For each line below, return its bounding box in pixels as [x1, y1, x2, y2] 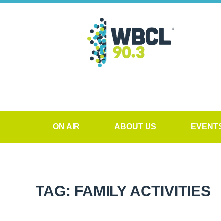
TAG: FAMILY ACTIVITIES [36, 183, 211, 199]
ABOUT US [114, 122, 156, 131]
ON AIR [53, 122, 80, 131]
